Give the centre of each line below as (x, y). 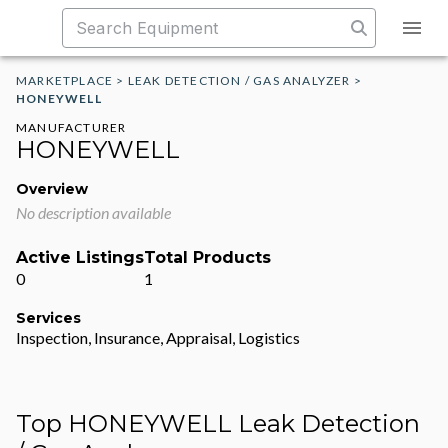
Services (48, 318)
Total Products (207, 257)
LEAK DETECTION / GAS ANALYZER (239, 80)
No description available (93, 212)
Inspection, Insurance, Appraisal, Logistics (158, 337)
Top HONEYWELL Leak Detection (218, 423)
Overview (52, 189)
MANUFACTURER (71, 127)
